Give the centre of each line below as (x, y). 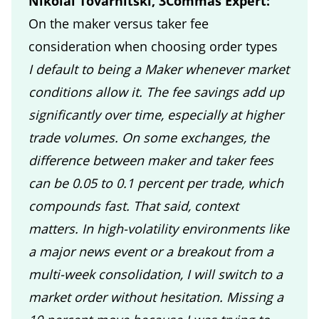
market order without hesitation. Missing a (156, 297)
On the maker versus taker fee (119, 23)
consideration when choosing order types (153, 46)
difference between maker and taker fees (151, 160)
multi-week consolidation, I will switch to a (156, 274)
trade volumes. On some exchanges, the (149, 137)
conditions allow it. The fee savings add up (156, 91)
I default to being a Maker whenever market (159, 69)
